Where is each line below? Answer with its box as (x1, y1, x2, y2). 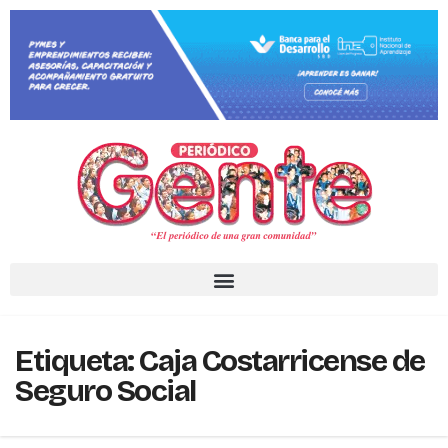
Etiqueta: (15, 343, 139, 380)
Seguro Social (15, 373, 196, 410)
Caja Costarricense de (139, 343, 425, 380)
